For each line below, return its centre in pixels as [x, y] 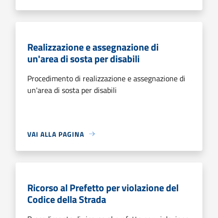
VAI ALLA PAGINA [56, 134]
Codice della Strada [67, 199]
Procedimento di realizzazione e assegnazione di [106, 78]
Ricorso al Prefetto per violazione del [103, 187]
